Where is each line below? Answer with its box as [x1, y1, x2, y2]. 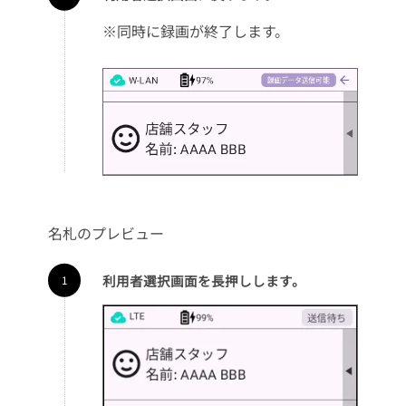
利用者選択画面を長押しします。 [101, 270, 305, 290]
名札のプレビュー [47, 221, 164, 244]
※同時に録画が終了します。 [101, 19, 289, 42]
